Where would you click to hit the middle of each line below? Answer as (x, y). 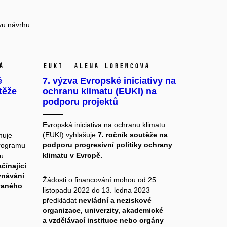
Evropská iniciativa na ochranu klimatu (104, 124)
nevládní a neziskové (115, 200)
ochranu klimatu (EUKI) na (99, 91)
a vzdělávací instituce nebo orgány (103, 220)
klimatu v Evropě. (72, 155)
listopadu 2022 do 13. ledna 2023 (96, 190)
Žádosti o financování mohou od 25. (100, 180)
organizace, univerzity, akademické (103, 210)
